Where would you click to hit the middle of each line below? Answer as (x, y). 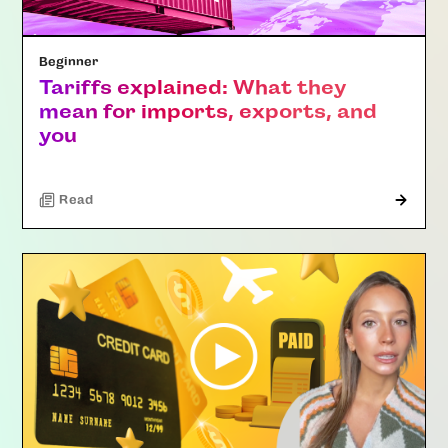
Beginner (69, 62)
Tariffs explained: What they (193, 88)
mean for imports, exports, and (208, 112)
